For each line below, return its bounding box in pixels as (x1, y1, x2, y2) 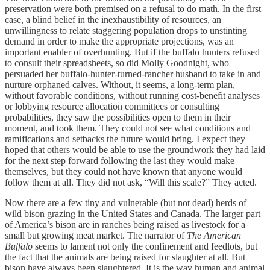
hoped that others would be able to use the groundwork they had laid (5, 145, 265, 155)
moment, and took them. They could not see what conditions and (5, 123, 251, 133)
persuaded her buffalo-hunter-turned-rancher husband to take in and (5, 69, 261, 79)
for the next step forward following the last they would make (5, 155, 234, 166)
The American (187, 230, 241, 240)
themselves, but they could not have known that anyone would (5, 166, 242, 177)
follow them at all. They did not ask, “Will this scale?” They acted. (5, 177, 257, 187)
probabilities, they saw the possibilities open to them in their (5, 112, 231, 122)
